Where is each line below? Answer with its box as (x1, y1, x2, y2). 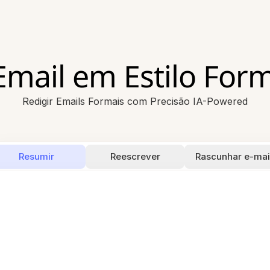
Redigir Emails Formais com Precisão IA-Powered (22, 95, 248, 107)
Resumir (18, 151, 54, 162)
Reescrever (110, 151, 160, 162)
